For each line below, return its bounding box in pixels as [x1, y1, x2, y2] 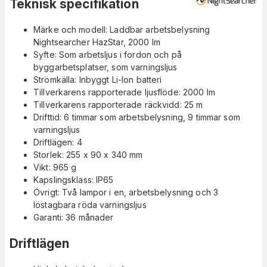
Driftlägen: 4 [33, 137, 82, 148]
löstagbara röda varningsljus [33, 200, 147, 210]
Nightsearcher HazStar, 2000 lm [33, 37, 160, 48]
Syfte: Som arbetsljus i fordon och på [33, 49, 182, 60]
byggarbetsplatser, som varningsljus [33, 62, 178, 73]
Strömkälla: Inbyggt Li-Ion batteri [33, 74, 162, 85]
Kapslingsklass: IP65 [33, 175, 114, 185]
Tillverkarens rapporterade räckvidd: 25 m [33, 100, 203, 110]
